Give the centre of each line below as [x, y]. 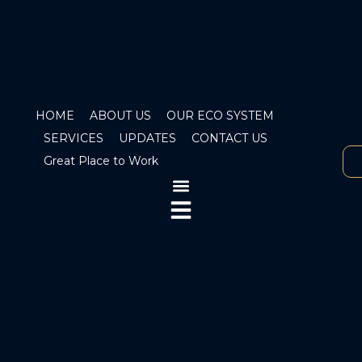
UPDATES [147, 138]
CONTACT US [229, 138]
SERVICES [73, 138]
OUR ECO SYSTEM [220, 116]
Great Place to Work [101, 161]
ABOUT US [120, 116]
